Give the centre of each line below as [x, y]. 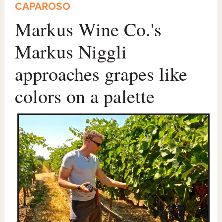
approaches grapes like [101, 74]
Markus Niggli [71, 52]
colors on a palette [85, 96]
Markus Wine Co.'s [88, 29]
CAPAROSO [43, 7]
